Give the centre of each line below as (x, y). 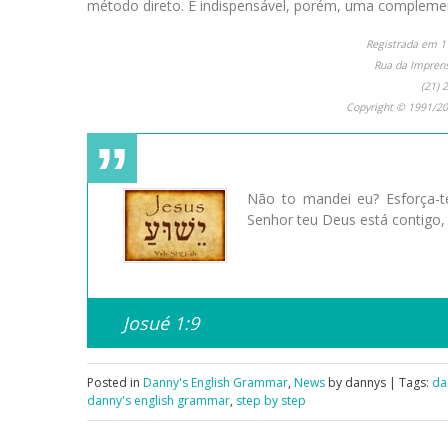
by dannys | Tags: (378, 382)
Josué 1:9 (161, 322)
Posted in (115, 382)
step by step (271, 400)
